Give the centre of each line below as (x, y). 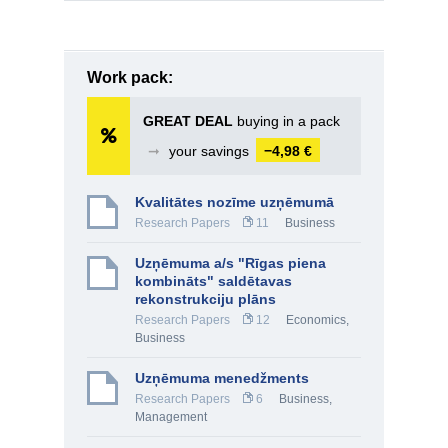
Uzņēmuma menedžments (222, 378)
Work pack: (130, 77)
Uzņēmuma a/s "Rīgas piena (230, 263)
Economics (316, 320)
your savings (209, 151)
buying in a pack (286, 121)
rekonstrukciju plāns (205, 299)
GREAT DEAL (188, 121)
